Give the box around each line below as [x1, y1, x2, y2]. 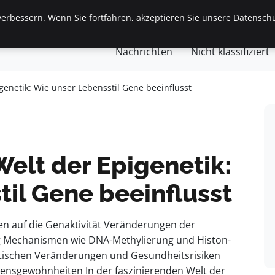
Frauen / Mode [171, 17, 238, 31]
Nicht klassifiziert [191, 45, 269, 58]
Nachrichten [115, 45, 172, 58]
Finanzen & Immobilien [46, 17, 152, 31]
